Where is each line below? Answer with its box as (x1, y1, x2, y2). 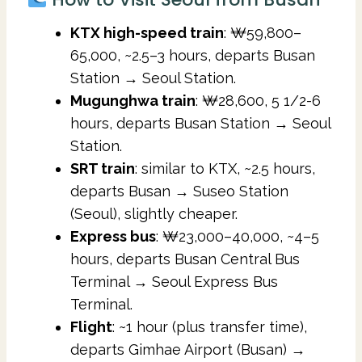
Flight (70, 318, 112, 335)
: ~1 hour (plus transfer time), (112, 318, 307, 335)
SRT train (70, 159, 135, 177)
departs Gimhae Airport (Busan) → (70, 340, 305, 358)
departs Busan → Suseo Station (70, 182, 288, 200)
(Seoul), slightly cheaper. (70, 204, 238, 222)
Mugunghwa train (70, 91, 196, 109)
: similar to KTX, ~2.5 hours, (135, 159, 315, 177)
